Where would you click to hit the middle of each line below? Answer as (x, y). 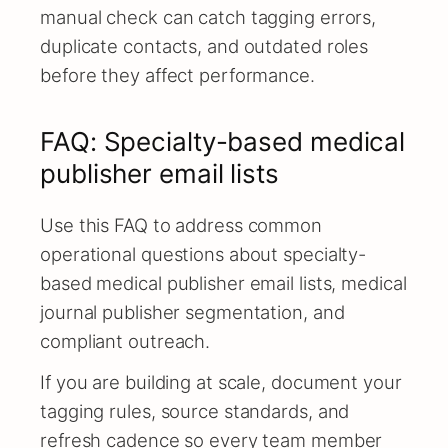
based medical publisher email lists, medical (223, 283)
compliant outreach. (125, 341)
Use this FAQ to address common (181, 225)
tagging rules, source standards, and (195, 411)
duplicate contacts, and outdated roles (204, 45)
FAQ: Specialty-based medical (223, 141)
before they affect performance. (177, 74)
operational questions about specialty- (203, 254)
